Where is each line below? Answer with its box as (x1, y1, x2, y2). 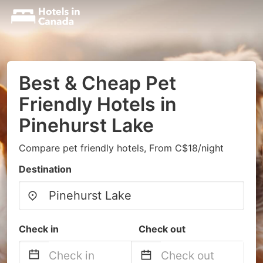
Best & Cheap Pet (19, 72, 176, 95)
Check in (19, 223, 59, 235)
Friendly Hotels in (19, 93, 177, 116)
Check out (139, 223, 186, 235)
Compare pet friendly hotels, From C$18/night (19, 142, 224, 154)
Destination (19, 163, 72, 175)
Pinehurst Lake (19, 114, 154, 137)
